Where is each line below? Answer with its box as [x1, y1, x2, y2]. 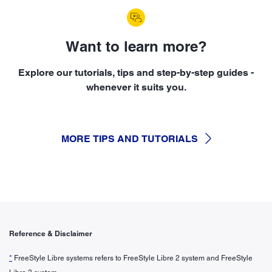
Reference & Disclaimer [9, 228, 92, 238]
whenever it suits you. [86, 81, 186, 93]
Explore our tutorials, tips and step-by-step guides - [18, 66, 254, 78]
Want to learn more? [65, 37, 207, 55]
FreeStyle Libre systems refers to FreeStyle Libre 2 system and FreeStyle [12, 253, 253, 262]
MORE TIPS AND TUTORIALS [61, 132, 198, 144]
